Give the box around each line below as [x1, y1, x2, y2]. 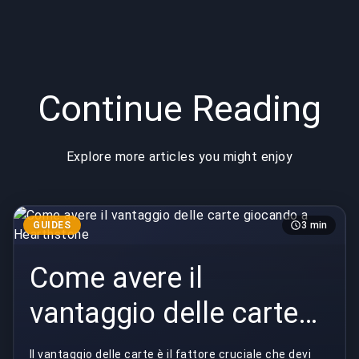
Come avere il [30, 261, 203, 296]
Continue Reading [38, 87, 321, 130]
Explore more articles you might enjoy [66, 149, 293, 165]
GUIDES [33, 220, 71, 232]
